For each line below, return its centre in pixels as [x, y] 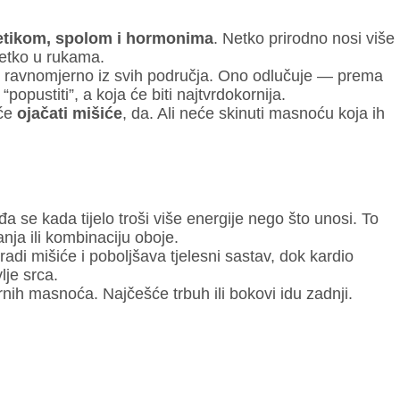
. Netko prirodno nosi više [304, 38]
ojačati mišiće [69, 113]
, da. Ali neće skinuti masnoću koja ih [253, 113]
